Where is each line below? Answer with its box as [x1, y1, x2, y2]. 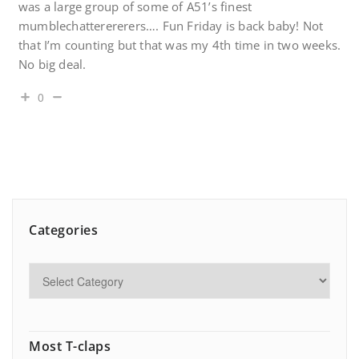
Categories [29, 221, 98, 240]
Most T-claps [29, 337, 111, 356]
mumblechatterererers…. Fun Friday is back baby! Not [18, 18, 324, 34]
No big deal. [18, 56, 87, 73]
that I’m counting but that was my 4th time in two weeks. [18, 37, 341, 54]
